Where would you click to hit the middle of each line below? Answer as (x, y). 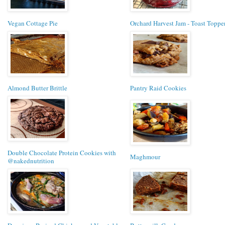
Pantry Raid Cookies (158, 88)
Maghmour (145, 156)
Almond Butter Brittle (37, 88)
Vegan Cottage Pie (33, 23)
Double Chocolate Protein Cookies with (62, 152)
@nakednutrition (31, 160)
